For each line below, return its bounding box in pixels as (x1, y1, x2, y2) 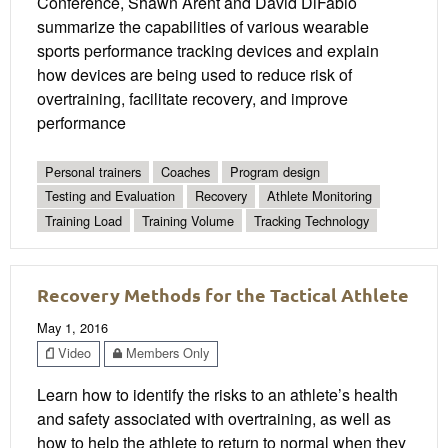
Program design (230, 162, 320, 182)
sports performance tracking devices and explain (37, 39, 379, 63)
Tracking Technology (254, 210, 369, 230)
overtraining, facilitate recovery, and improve (37, 87, 348, 111)
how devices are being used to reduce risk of (37, 63, 352, 87)
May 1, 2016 (37, 318, 108, 338)
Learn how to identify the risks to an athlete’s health (37, 382, 398, 406)
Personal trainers (45, 162, 141, 182)
